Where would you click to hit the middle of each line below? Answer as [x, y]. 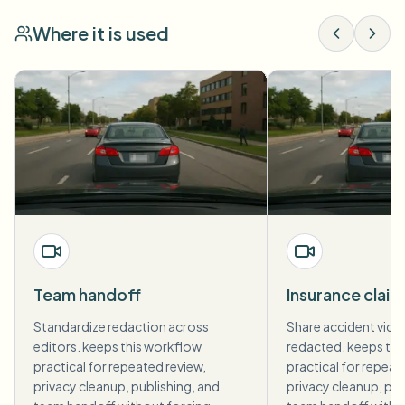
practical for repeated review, [120, 367]
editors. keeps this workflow [118, 347]
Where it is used [101, 33]
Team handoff [87, 295]
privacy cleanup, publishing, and [127, 386]
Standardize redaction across [121, 327]
